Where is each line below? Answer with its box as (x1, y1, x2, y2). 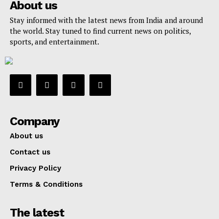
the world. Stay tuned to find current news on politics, (10, 26, 191, 36)
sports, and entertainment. (10, 37, 99, 47)
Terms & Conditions (10, 180, 83, 189)
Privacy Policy (10, 164, 61, 173)
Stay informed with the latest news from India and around (10, 15, 203, 25)
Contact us (10, 148, 50, 157)
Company (10, 114, 60, 129)
